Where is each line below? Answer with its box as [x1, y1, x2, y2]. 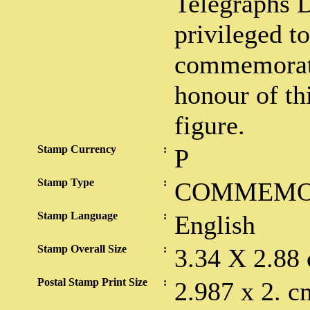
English [174, 210, 255, 239]
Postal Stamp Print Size [37, 276, 147, 288]
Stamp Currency [37, 143, 116, 155]
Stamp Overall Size [37, 243, 127, 255]
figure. [174, 111, 245, 140]
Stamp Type [37, 176, 94, 188]
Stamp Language [37, 210, 118, 221]
